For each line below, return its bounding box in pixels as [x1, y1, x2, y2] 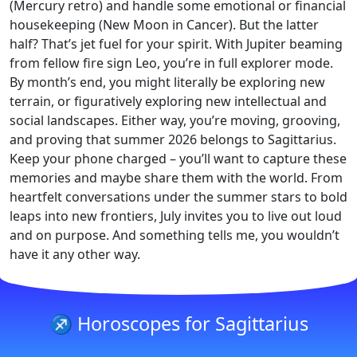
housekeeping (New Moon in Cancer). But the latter [10, 16, 319, 33]
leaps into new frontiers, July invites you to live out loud [10, 207, 342, 225]
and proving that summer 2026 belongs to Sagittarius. [10, 131, 336, 148]
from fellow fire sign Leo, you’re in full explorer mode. [10, 54, 333, 72]
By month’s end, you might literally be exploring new [10, 73, 325, 91]
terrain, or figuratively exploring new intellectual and [10, 92, 327, 110]
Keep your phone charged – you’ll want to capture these [10, 150, 347, 167]
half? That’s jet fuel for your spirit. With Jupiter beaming [10, 35, 343, 53]
